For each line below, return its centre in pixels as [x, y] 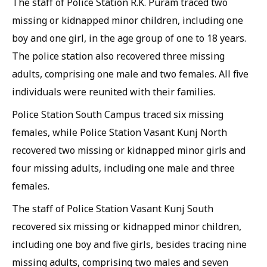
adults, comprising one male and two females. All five [130, 74]
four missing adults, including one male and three [123, 168]
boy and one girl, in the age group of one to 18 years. [129, 38]
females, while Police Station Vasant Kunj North [119, 132]
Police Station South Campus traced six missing [118, 114]
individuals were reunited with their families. [114, 92]
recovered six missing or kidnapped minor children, [127, 226]
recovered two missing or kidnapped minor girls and [129, 150]
